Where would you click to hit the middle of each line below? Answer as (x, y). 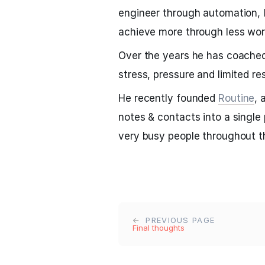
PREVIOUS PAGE (179, 220)
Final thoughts (159, 228)
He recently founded (168, 98)
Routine (237, 98)
